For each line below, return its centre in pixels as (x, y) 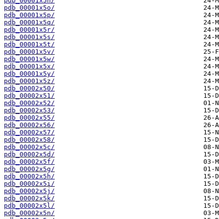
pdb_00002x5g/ (29, 169)
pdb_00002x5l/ (29, 206)
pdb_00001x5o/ (29, 8)
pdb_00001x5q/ (29, 22)
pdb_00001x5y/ (29, 74)
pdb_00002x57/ (29, 132)
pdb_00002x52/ (29, 103)
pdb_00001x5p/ (29, 15)
